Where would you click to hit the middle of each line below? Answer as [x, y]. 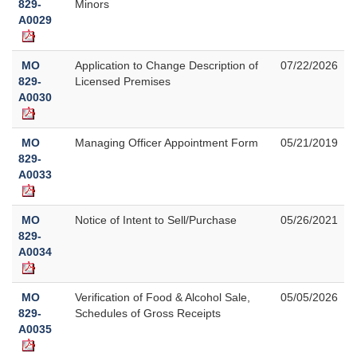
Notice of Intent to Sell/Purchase [156, 220]
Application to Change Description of [167, 65]
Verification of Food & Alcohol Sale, [163, 297]
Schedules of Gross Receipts [148, 313]
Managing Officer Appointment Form [167, 142]
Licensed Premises [123, 81]
